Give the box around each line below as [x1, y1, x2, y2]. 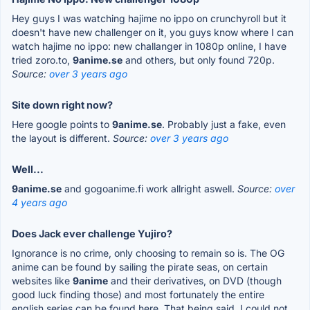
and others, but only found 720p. [122, 53, 275, 66]
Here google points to [12, 118, 112, 130]
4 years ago [12, 196, 67, 208]
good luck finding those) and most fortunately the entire [12, 288, 264, 300]
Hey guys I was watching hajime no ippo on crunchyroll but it [12, 12, 286, 24]
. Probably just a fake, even [162, 118, 286, 130]
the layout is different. [12, 131, 113, 144]
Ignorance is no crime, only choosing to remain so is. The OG [12, 246, 284, 259]
